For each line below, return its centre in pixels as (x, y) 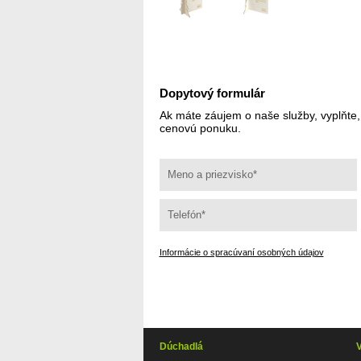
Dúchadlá (181, 346)
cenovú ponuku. (200, 128)
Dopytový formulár (212, 93)
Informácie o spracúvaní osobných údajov (241, 252)
